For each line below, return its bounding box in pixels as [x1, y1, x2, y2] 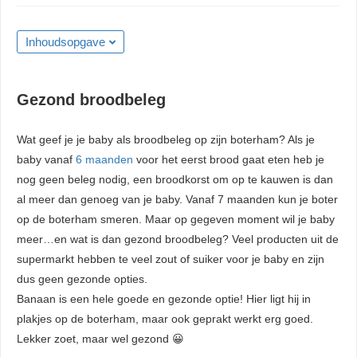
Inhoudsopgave [25, 34, 105, 49]
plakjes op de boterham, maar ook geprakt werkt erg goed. [17, 312, 313, 325]
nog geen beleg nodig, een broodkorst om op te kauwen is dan [17, 172, 333, 186]
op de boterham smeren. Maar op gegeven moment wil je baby [17, 212, 335, 226]
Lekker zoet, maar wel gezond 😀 [17, 331, 184, 345]
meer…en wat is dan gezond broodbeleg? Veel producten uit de [17, 232, 339, 245]
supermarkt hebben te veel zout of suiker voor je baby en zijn [17, 252, 324, 265]
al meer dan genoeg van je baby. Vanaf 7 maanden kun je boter [17, 192, 338, 206]
